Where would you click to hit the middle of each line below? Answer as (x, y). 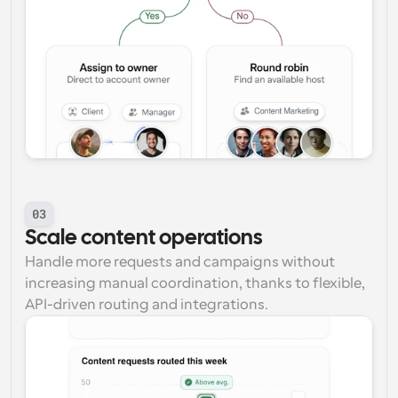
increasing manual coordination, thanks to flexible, (195, 283)
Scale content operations (143, 239)
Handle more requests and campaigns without (180, 262)
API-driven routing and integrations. (147, 305)
